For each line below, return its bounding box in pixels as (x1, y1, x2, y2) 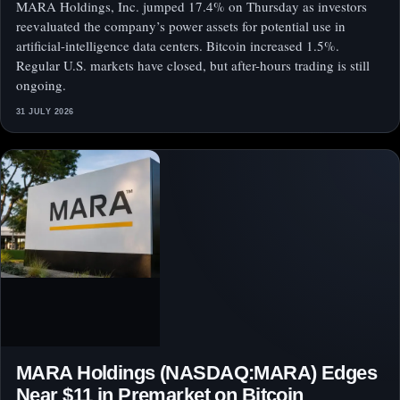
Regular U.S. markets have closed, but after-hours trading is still (16, 56, 370, 75)
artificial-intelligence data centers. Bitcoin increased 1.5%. (16, 37, 339, 55)
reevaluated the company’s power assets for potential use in (16, 17, 346, 36)
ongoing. (16, 76, 66, 95)
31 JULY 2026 (16, 107, 74, 117)
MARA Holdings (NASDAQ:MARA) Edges (16, 362, 378, 385)
